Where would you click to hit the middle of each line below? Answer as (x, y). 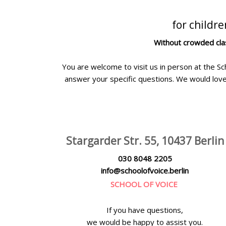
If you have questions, (145, 210)
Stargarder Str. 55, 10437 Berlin (145, 141)
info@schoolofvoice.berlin (145, 171)
